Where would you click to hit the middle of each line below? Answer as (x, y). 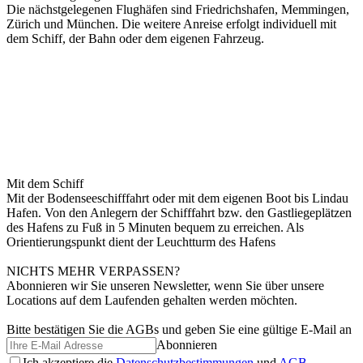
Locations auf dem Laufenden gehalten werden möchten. (152, 300)
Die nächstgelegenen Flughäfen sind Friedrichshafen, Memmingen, (178, 9)
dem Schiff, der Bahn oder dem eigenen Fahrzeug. (135, 38)
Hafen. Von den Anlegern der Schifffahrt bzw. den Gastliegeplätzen (179, 213)
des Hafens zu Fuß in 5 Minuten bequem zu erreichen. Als (155, 227)
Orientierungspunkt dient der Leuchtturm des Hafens (141, 242)
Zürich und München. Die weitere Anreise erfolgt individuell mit (171, 24)
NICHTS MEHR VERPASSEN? (93, 271)
